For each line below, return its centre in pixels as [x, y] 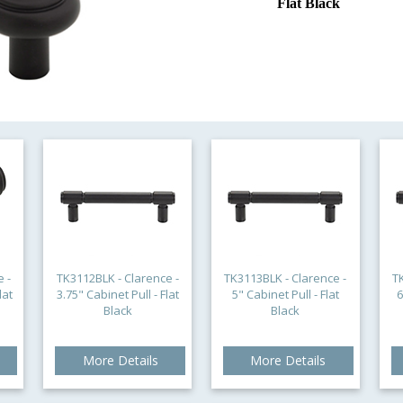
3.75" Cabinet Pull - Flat [117, 294]
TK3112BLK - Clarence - [117, 278]
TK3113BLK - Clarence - [286, 278]
